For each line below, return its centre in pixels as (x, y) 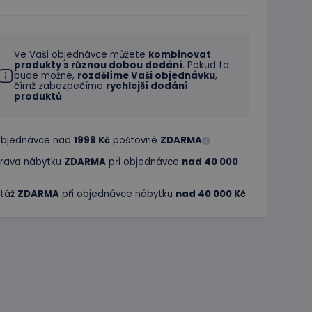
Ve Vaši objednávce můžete (81, 55)
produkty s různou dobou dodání (98, 65)
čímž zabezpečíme (60, 86)
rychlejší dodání (147, 86)
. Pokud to (206, 65)
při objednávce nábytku (117, 194)
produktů (38, 96)
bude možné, (46, 76)
